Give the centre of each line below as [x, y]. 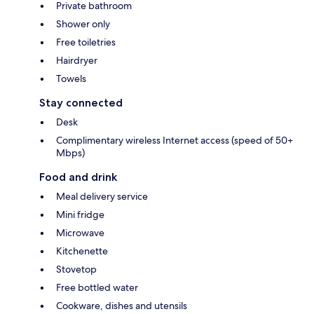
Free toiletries [86, 42]
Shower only [83, 24]
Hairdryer [77, 61]
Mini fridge [80, 215]
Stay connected [81, 103]
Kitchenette [82, 251]
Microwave [80, 233]
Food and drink [78, 177]
